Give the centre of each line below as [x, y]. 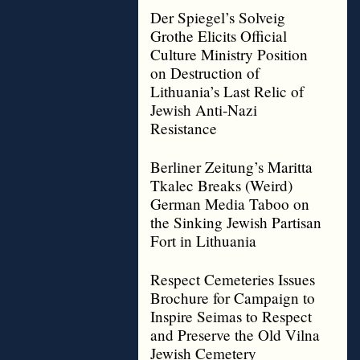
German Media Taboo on [230, 204]
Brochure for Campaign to [233, 298]
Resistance [184, 128]
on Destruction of [205, 73]
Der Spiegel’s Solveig [218, 17]
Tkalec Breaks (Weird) [221, 185]
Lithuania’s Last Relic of [227, 91]
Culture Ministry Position [229, 54]
